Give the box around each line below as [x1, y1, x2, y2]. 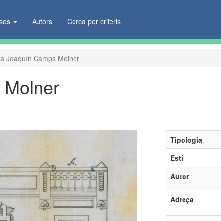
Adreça [170, 194, 194, 204]
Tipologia [170, 135, 202, 145]
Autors [32, 16, 53, 26]
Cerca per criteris [67, 16, 121, 26]
